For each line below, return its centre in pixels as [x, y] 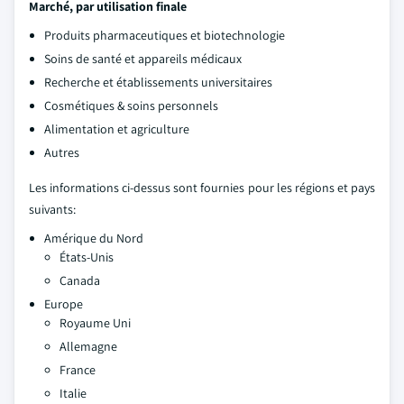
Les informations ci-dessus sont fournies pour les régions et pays [202, 188]
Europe [64, 304]
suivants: [52, 209]
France [78, 370]
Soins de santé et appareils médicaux [143, 59]
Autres [62, 152]
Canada [80, 280]
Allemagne [88, 346]
